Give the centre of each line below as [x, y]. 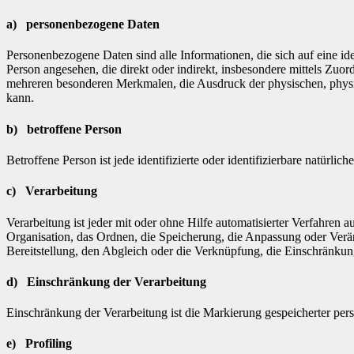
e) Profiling [39, 344]
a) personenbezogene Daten [83, 24]
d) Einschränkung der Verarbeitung [106, 281]
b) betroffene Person [64, 129]
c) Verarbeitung [52, 191]
